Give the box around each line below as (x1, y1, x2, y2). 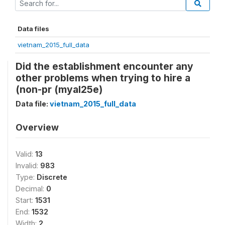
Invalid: (16, 161, 40, 170)
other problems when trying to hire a (16, 72, 190, 84)
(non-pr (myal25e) (16, 83, 102, 95)
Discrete (37, 173, 67, 181)
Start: (16, 196, 35, 204)
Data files (18, 25, 49, 33)
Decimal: (16, 184, 46, 193)
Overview (16, 122, 59, 133)
